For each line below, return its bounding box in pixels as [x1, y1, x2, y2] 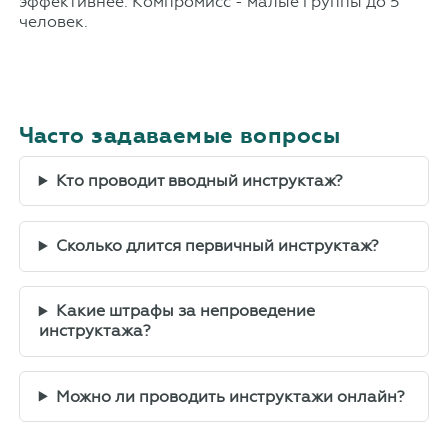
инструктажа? [38, 321, 151, 341]
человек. [18, 11, 88, 31]
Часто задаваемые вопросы [18, 121, 341, 149]
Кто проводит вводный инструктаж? [55, 171, 343, 191]
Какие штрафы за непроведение [55, 301, 315, 321]
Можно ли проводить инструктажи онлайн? [55, 386, 405, 406]
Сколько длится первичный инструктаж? [55, 236, 379, 256]
